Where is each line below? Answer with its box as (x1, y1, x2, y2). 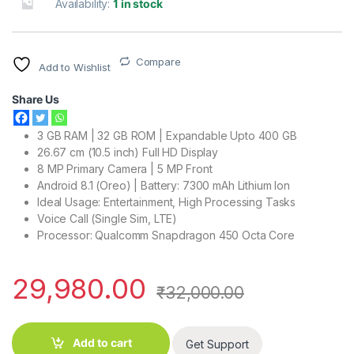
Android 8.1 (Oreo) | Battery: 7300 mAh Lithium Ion (37, 178, 290, 192)
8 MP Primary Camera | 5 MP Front (37, 161, 213, 175)
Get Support (185, 337, 249, 351)
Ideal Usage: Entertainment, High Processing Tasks (37, 194, 296, 209)
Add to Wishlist (38, 60, 111, 73)
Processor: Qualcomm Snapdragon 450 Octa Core (37, 228, 295, 242)
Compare (135, 55, 181, 68)
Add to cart (72, 336, 132, 350)
